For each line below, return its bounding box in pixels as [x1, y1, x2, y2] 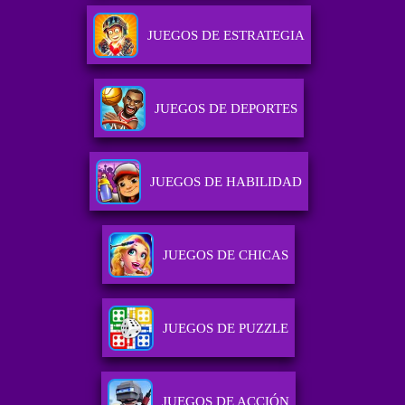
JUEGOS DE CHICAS [163, 248, 289, 263]
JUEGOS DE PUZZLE [163, 321, 289, 336]
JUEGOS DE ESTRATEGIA [146, 28, 305, 43]
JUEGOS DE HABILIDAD [149, 174, 302, 190]
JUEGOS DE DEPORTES [154, 101, 297, 117]
